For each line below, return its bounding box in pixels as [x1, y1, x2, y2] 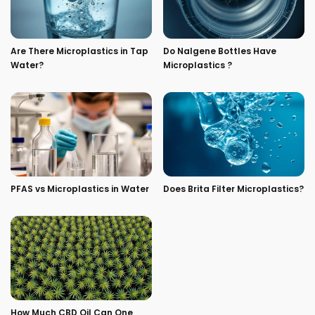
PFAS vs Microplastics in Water [11, 182, 149, 195]
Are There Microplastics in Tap [11, 44, 148, 57]
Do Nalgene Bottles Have [163, 44, 276, 57]
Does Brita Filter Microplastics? [163, 182, 304, 195]
